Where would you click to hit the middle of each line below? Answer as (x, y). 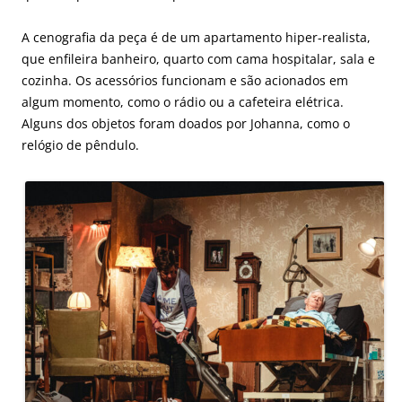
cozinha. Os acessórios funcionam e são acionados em (185, 80)
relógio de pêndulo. (80, 144)
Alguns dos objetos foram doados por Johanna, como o (186, 123)
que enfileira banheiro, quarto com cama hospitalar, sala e (198, 58)
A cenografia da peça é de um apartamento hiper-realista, (196, 37)
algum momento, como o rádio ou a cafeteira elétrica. (183, 101)
